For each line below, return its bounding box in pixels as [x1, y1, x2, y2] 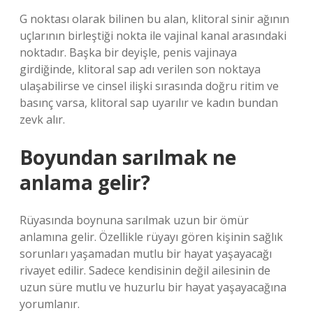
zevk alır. [20, 112, 65, 127]
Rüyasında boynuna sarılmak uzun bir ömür [20, 212, 249, 228]
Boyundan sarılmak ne [20, 144, 236, 170]
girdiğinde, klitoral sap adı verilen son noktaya [20, 61, 261, 77]
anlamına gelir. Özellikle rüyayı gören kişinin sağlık [20, 229, 283, 245]
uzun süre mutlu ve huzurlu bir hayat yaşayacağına [20, 279, 286, 295]
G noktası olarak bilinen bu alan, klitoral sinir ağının [20, 11, 289, 27]
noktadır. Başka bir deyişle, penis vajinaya [20, 45, 237, 60]
